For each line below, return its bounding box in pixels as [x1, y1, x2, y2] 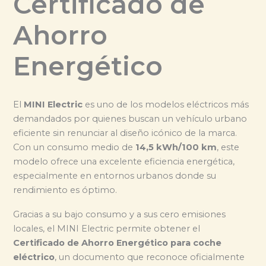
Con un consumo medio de [13, 142, 136, 153]
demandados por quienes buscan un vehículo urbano [13, 113, 248, 125]
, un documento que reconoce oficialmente [55, 251, 245, 262]
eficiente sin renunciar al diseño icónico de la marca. [13, 128, 237, 139]
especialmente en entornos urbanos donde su [13, 170, 217, 182]
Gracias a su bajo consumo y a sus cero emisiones [13, 208, 226, 220]
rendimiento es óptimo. [13, 185, 118, 196]
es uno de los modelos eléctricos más [83, 99, 249, 110]
